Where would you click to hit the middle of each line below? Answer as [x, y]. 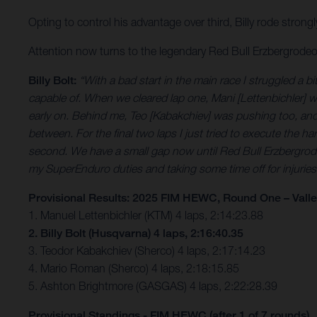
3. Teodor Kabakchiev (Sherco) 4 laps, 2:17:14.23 [147, 251]
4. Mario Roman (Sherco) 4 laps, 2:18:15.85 [134, 269]
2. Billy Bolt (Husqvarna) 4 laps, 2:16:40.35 [136, 234]
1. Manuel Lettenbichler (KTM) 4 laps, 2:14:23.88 [146, 215]
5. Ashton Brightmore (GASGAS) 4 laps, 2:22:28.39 [153, 286]
